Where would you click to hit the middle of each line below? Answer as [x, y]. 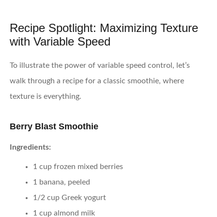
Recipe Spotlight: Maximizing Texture [104, 28]
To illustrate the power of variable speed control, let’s [100, 66]
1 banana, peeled [62, 182]
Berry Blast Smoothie [54, 127]
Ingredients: [30, 147]
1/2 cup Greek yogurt [70, 197]
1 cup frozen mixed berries [78, 166]
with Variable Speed [60, 41]
